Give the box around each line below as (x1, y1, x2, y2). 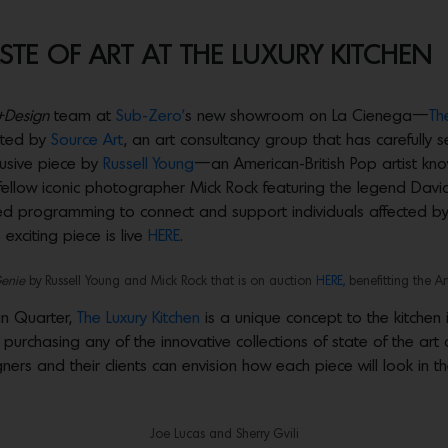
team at (49, 109, 116, 124)
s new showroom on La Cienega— (185, 109, 429, 124)
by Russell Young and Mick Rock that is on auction (25, 275, 316, 287)
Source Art (51, 133, 124, 148)
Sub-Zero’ (116, 109, 185, 124)
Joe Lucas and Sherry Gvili (149, 429, 299, 440)
